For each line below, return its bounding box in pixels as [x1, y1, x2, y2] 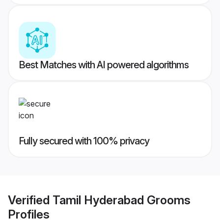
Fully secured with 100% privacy [19, 135, 149, 147]
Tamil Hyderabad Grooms [53, 192, 191, 207]
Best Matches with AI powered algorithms [19, 59, 189, 71]
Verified [8, 192, 53, 207]
